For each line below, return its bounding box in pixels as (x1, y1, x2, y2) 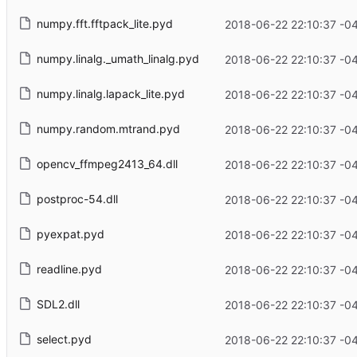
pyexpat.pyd (36, 227, 104, 241)
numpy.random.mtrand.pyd (36, 122, 180, 136)
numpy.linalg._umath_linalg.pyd (36, 52, 199, 66)
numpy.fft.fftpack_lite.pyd (36, 17, 173, 31)
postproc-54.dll (36, 192, 118, 206)
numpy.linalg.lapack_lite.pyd (36, 87, 185, 101)
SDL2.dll (36, 297, 80, 312)
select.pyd (36, 332, 92, 347)
